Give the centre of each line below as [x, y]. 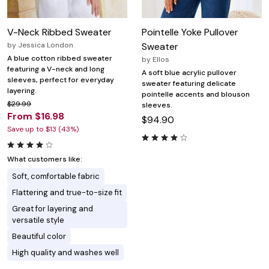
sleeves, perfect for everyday [61, 80]
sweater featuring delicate [189, 83]
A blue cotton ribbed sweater [60, 58]
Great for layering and [53, 208]
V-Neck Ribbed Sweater [59, 32]
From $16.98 [36, 116]
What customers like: [45, 159]
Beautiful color [39, 236]
